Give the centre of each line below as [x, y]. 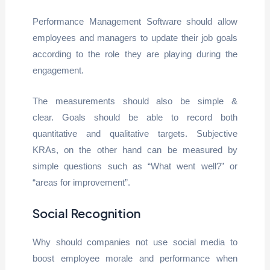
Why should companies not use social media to [135, 242]
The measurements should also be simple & [135, 101]
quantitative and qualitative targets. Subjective [135, 133]
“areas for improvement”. [81, 182]
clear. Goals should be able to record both [135, 117]
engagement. [58, 70]
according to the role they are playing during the [135, 54]
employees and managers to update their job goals [135, 38]
